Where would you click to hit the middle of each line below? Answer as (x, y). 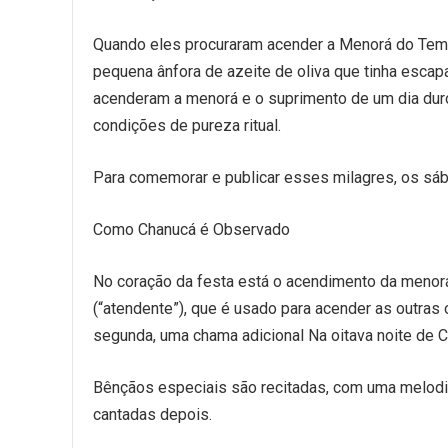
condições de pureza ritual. (187, 125)
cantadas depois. (152, 414)
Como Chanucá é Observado (191, 229)
